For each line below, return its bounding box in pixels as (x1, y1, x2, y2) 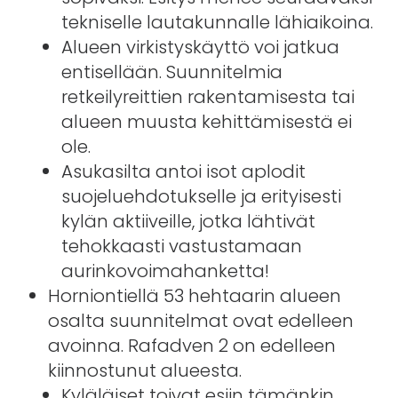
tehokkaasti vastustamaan (60, 233, 302, 259)
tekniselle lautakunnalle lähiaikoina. (60, 9, 373, 35)
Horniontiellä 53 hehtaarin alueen (47, 283, 341, 308)
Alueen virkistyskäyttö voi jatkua (60, 34, 339, 60)
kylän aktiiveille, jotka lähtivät (60, 208, 315, 234)
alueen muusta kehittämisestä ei (60, 108, 352, 134)
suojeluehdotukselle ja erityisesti (60, 183, 341, 209)
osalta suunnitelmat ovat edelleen (47, 307, 354, 333)
